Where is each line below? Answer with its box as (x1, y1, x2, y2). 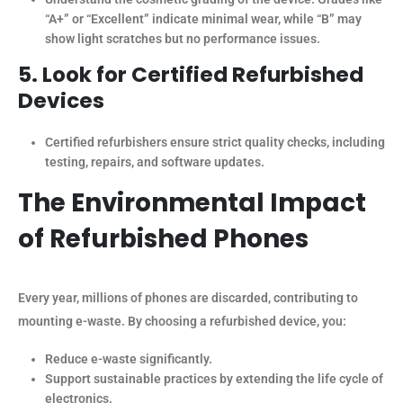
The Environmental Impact (18, 184, 366, 220)
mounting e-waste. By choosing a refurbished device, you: (18, 313, 346, 328)
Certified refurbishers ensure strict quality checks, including (44, 135, 385, 149)
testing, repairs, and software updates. (44, 155, 264, 169)
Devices (18, 86, 104, 115)
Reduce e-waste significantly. (44, 352, 212, 367)
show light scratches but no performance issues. (44, 31, 320, 47)
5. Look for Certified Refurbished (18, 60, 363, 89)
